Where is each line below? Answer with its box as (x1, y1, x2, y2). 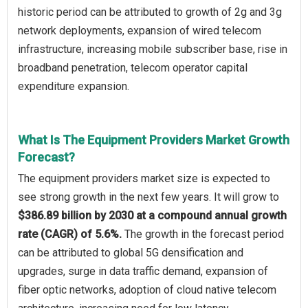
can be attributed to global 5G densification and (18, 245, 243, 259)
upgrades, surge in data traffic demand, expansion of (18, 264, 268, 278)
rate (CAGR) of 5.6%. (18, 227, 124, 241)
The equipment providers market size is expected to (18, 171, 270, 185)
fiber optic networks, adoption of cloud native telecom (18, 283, 276, 296)
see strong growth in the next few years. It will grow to (18, 190, 279, 203)
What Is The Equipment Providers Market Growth (18, 132, 289, 147)
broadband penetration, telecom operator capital (18, 60, 247, 74)
